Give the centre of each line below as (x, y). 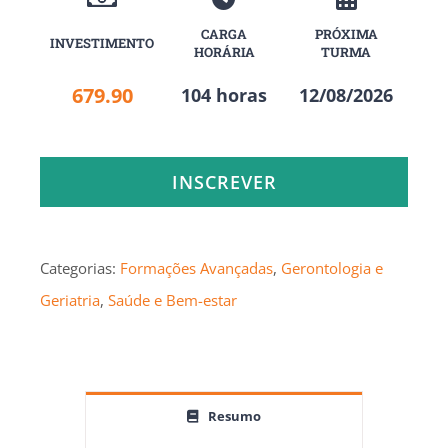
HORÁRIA (224, 52)
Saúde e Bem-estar (172, 300)
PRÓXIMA (346, 34)
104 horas (224, 95)
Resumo (234, 415)
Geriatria (70, 300)
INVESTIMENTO (102, 43)
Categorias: (80, 268)
